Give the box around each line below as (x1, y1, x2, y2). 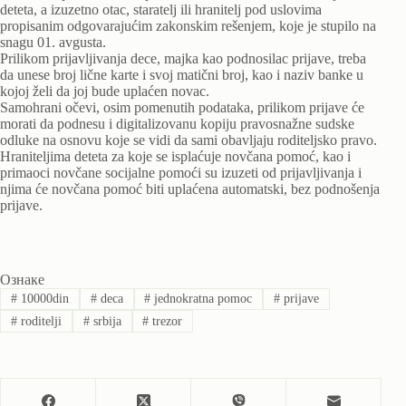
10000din (16, 292, 69, 306)
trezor (149, 314, 183, 328)
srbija (89, 314, 121, 328)
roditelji (16, 314, 62, 328)
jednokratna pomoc (150, 292, 253, 306)
